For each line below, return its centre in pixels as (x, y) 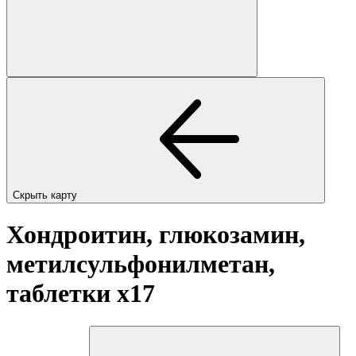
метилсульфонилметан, (141, 264)
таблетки (62, 294)
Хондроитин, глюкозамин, (156, 235)
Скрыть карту (46, 195)
